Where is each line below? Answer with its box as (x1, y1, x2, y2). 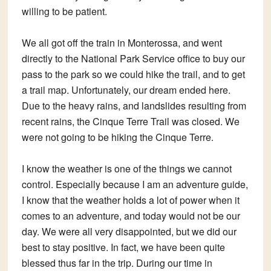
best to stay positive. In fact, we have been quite (21, 240, 225, 255)
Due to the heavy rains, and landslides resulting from (21, 99, 246, 113)
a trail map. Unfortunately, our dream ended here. (21, 83, 230, 97)
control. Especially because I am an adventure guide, (21, 177, 248, 192)
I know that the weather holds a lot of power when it (21, 193, 240, 207)
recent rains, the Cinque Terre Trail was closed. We (21, 114, 240, 129)
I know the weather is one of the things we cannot (21, 162, 232, 176)
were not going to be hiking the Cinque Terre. (21, 130, 214, 145)
